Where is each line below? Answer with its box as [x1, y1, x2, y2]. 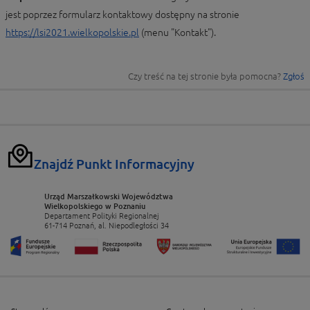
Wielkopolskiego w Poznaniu [44, 202, 145, 210]
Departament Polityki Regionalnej [44, 212, 159, 220]
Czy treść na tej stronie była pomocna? [128, 71, 283, 81]
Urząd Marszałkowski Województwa [44, 192, 173, 201]
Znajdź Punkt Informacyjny [34, 156, 194, 172]
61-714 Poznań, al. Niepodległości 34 [44, 221, 169, 230]
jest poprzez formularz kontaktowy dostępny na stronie [6, 9, 239, 20]
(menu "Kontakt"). [139, 27, 216, 38]
